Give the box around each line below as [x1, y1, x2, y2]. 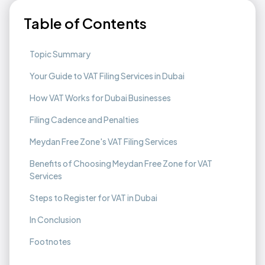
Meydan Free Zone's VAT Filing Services [30, 135, 177, 147]
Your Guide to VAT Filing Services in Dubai [30, 70, 185, 81]
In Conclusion [30, 214, 81, 225]
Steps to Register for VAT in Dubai [30, 192, 157, 203]
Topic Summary [30, 48, 91, 59]
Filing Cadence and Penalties [30, 114, 139, 125]
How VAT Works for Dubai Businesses [30, 92, 171, 103]
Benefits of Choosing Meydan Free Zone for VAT [30, 157, 212, 169]
